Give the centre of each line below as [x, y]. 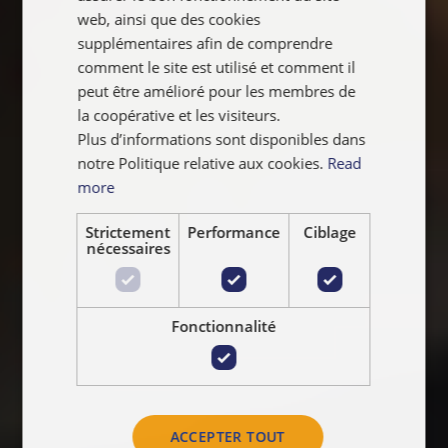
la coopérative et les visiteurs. [179, 114]
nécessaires [127, 247]
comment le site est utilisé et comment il [216, 66]
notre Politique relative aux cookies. [200, 162]
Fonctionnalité [223, 325]
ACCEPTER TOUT [227, 436]
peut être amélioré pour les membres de [216, 90]
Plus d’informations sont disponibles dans [221, 138]
